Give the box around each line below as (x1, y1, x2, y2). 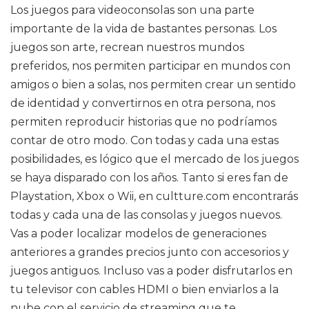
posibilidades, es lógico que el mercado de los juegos (10, 152, 299, 166)
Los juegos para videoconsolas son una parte (10, 3, 255, 17)
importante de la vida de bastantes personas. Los (10, 22, 277, 35)
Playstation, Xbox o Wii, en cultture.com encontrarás (10, 190, 298, 203)
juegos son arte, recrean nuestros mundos (10, 41, 244, 54)
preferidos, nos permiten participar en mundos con (10, 59, 290, 72)
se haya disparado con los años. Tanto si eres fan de (10, 171, 288, 184)
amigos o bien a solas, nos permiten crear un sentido (10, 78, 296, 91)
